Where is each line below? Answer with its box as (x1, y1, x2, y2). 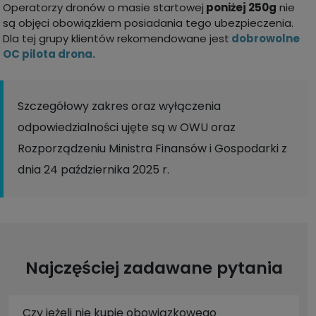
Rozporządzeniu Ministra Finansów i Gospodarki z (18, 140, 287, 157)
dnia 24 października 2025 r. (18, 161, 172, 178)
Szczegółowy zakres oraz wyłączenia (18, 97, 221, 114)
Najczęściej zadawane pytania (25, 255, 283, 279)
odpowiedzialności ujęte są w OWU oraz (18, 119, 236, 135)
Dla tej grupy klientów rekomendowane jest (3, 30, 229, 46)
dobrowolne (231, 30, 300, 46)
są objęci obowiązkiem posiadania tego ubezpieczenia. (3, 15, 293, 30)
